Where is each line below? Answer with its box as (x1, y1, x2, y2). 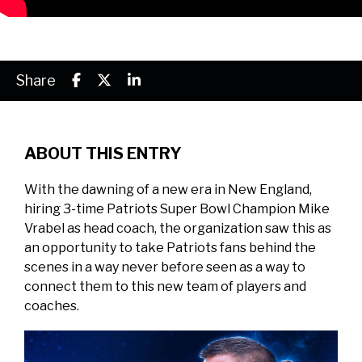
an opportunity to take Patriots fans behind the (24, 240, 316, 255)
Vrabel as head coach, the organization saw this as (24, 221, 331, 236)
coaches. (24, 298, 79, 314)
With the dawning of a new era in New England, (24, 182, 312, 197)
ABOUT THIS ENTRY (24, 144, 182, 163)
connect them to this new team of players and (24, 279, 306, 294)
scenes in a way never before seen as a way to (24, 259, 305, 275)
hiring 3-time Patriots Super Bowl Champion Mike (24, 201, 330, 217)
